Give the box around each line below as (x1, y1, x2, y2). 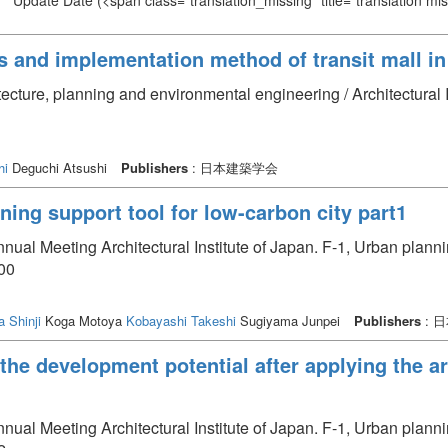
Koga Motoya (41, 310, 126, 330)
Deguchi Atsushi (8, 157, 111, 177)
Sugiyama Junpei (236, 310, 344, 330)
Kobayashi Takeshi (126, 310, 236, 330)
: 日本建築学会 (188, 157, 278, 177)
